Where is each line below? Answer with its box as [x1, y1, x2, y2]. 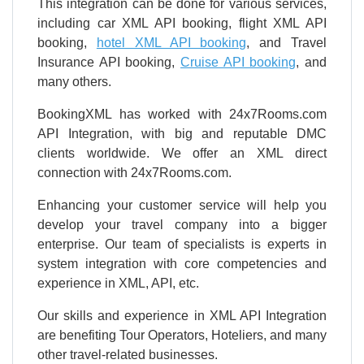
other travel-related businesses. [37, 348, 218, 362]
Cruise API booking [180, 55, 297, 70]
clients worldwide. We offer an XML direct [37, 146, 327, 161]
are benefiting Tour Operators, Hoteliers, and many [37, 328, 327, 343]
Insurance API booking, [37, 55, 180, 70]
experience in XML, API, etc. [37, 276, 199, 291]
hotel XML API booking [96, 36, 247, 50]
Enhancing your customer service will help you [37, 198, 327, 213]
